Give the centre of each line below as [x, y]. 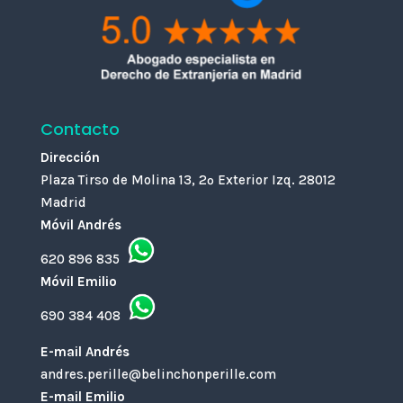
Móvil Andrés [81, 224]
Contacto [80, 129]
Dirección [70, 157]
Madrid [63, 202]
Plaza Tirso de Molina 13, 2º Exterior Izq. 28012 [188, 179]
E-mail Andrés [85, 351]
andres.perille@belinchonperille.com [158, 374]
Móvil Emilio [78, 281]
